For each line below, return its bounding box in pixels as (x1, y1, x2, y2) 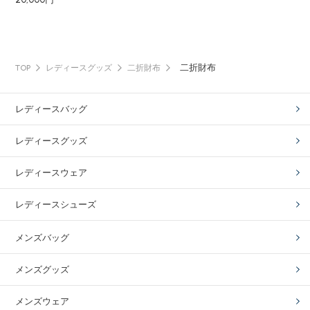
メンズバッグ (15, 232, 70, 243)
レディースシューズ (15, 199, 97, 210)
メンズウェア (15, 296, 70, 307)
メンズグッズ (15, 264, 70, 275)
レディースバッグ (15, 104, 88, 114)
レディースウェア (15, 167, 88, 178)
